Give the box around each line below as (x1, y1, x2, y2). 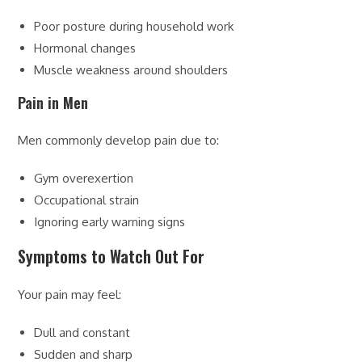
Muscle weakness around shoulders (34, 61, 229, 78)
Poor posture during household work (34, 18, 234, 34)
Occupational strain (34, 192, 140, 208)
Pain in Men (18, 91, 89, 113)
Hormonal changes (34, 40, 137, 56)
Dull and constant (34, 324, 131, 340)
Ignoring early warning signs (34, 213, 186, 229)
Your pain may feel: (18, 286, 122, 302)
